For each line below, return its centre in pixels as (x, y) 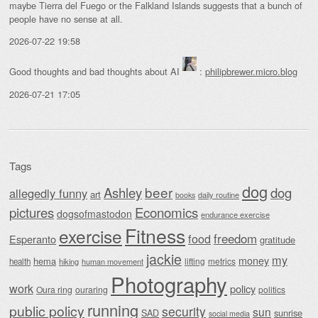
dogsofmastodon (94, 214)
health (20, 262)
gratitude (278, 240)
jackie (164, 259)
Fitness (155, 236)
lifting (195, 261)
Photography (169, 284)
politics (272, 290)
